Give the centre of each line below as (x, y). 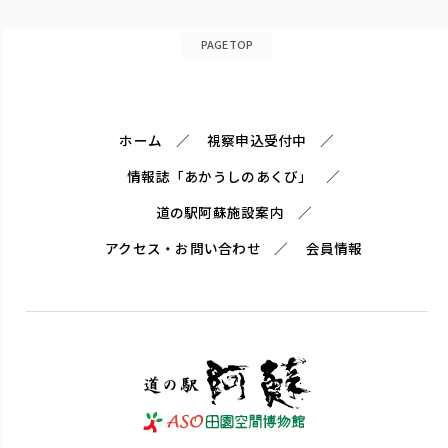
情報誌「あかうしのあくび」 (220, 175)
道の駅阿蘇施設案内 (220, 211)
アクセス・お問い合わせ (183, 247)
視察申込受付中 (256, 139)
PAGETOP (227, 43)
